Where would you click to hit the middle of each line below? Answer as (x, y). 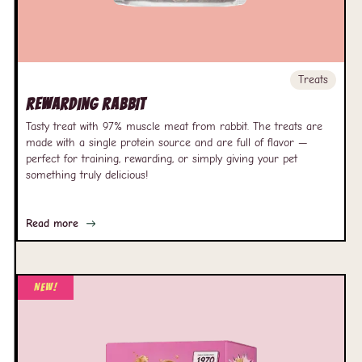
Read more (52, 223)
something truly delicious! (87, 175)
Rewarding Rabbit (86, 104)
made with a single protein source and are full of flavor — (167, 143)
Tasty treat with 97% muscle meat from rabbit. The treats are (174, 126)
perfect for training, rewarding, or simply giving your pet (162, 159)
